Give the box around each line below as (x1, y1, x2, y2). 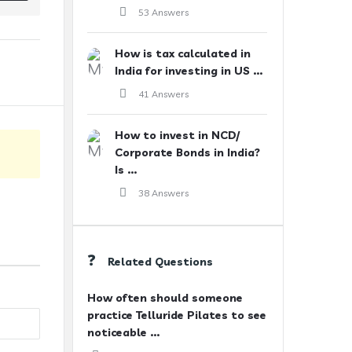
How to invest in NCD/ (115, 128, 240, 142)
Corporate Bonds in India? (115, 145, 260, 159)
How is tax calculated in (115, 46, 251, 60)
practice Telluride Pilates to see (87, 308, 266, 322)
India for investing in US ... (115, 64, 262, 78)
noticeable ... (87, 325, 159, 339)
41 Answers (138, 88, 189, 100)
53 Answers (138, 6, 189, 18)
